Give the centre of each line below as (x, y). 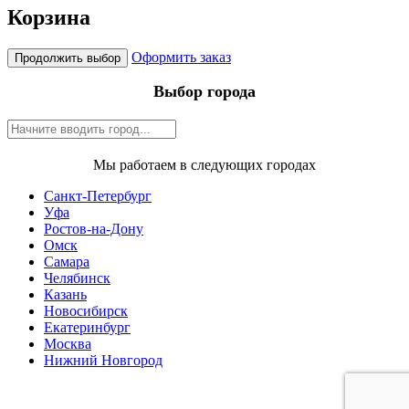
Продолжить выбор (68, 58)
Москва (68, 344)
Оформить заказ (181, 58)
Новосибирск (86, 311)
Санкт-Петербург (98, 196)
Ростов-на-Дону (94, 229)
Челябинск (77, 278)
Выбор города (204, 92)
